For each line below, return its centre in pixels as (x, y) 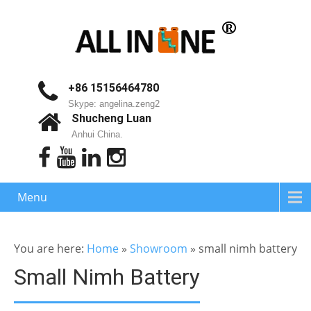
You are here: (50, 249)
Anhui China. (97, 134)
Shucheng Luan (111, 118)
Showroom (159, 249)
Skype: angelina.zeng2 (114, 104)
